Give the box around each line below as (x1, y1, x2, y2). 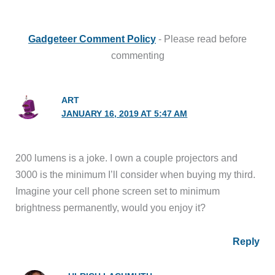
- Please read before (156, 33, 247, 44)
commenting (110, 49, 165, 61)
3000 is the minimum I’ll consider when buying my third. (15, 168, 256, 180)
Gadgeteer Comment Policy (28, 33, 156, 44)
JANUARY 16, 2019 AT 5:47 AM (61, 109, 188, 118)
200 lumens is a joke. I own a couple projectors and (15, 152, 238, 163)
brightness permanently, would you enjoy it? (15, 201, 206, 213)
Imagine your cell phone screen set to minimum (15, 185, 220, 196)
